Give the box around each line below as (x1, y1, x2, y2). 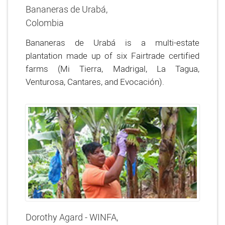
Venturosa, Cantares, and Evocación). (26, 76, 164, 87)
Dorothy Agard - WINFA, (26, 211, 118, 223)
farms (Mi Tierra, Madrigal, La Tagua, (26, 63, 199, 74)
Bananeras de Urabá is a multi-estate (26, 37, 199, 48)
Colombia (26, 17, 64, 29)
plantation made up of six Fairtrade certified (26, 50, 199, 61)
